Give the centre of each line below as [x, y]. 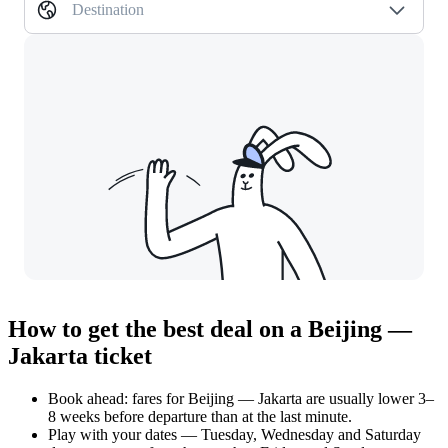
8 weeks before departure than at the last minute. [200, 416]
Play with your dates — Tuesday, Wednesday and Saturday [234, 434]
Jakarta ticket [80, 356]
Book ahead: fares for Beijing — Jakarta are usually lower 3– [241, 398]
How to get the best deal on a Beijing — [210, 329]
